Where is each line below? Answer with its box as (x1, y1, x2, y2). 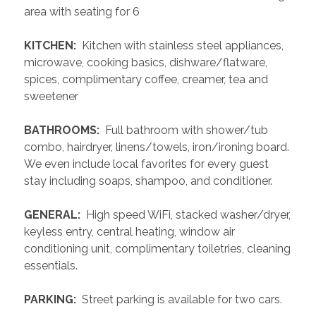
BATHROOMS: (24, 123, 102, 137)
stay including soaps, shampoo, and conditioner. (24, 174, 272, 188)
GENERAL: (24, 207, 83, 221)
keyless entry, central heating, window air (24, 224, 238, 238)
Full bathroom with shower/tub (102, 123, 271, 137)
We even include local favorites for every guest (24, 157, 272, 171)
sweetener (24, 89, 78, 103)
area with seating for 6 (24, 4, 140, 18)
